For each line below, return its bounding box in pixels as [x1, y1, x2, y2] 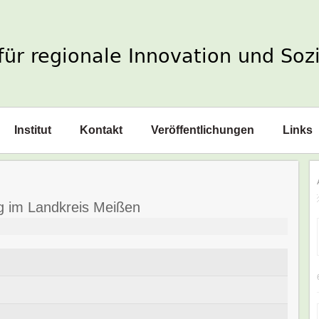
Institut [14, 124, 51, 136]
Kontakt [80, 124, 122, 136]
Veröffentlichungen [151, 124, 254, 136]
